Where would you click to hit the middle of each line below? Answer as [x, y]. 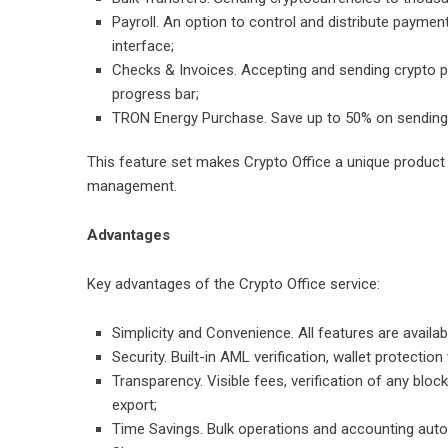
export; [134, 405]
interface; [143, 46]
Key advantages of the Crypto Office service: [233, 284]
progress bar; [155, 94]
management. [132, 186]
